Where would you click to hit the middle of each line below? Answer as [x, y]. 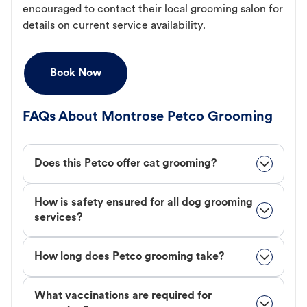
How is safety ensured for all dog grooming [144, 202]
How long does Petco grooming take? [129, 257]
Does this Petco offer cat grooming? [125, 163]
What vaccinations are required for [123, 296]
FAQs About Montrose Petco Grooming [148, 117]
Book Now [76, 73]
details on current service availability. [114, 26]
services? [58, 218]
